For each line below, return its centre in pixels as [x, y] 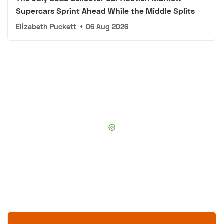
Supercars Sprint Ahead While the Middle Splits [105, 11]
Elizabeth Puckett [46, 27]
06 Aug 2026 [107, 27]
